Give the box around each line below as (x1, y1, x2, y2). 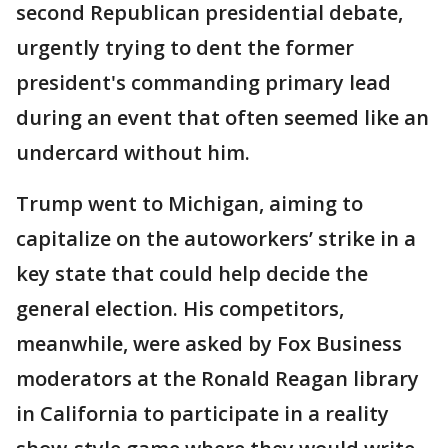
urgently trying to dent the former (16, 34, 354, 62)
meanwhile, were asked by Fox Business (16, 330, 402, 358)
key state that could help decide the (16, 260, 368, 288)
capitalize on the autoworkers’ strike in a (16, 225, 416, 253)
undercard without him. (16, 139, 250, 167)
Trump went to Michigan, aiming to (16, 190, 363, 218)
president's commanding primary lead (16, 69, 391, 97)
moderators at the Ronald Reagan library (16, 365, 419, 393)
